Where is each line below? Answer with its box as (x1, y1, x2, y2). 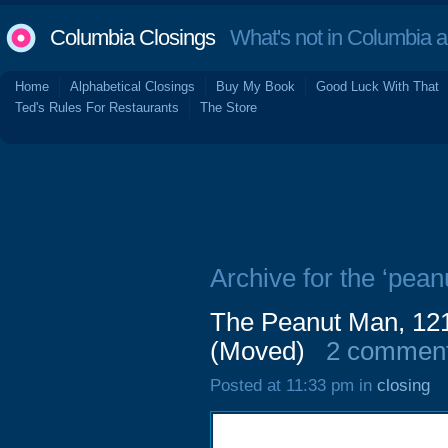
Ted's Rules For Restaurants (15, 100, 179, 115)
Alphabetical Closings (70, 79, 195, 94)
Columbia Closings (50, 25, 215, 50)
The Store (200, 100, 257, 115)
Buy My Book (216, 79, 295, 94)
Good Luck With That (316, 79, 439, 94)
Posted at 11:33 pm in (210, 376, 377, 395)
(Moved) (210, 337, 305, 365)
